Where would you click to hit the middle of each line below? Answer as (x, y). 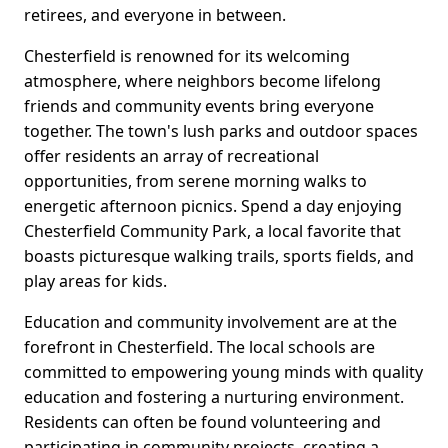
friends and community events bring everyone (199, 106)
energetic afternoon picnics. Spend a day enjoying (213, 206)
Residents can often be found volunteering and (202, 422)
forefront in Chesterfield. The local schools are (199, 347)
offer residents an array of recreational (171, 156)
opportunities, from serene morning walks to (195, 181)
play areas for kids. (95, 281)
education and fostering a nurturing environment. (214, 397)
